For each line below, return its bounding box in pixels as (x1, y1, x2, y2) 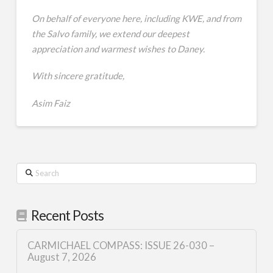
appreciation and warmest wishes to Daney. (31, 43, 205, 54)
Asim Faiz (31, 97, 70, 109)
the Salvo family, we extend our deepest (31, 27, 190, 39)
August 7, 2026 (27, 251, 96, 264)
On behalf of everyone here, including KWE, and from (31, 12, 241, 24)
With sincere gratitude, (31, 70, 124, 82)
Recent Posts (30, 207, 104, 224)
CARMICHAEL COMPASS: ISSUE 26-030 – (27, 239, 214, 252)
